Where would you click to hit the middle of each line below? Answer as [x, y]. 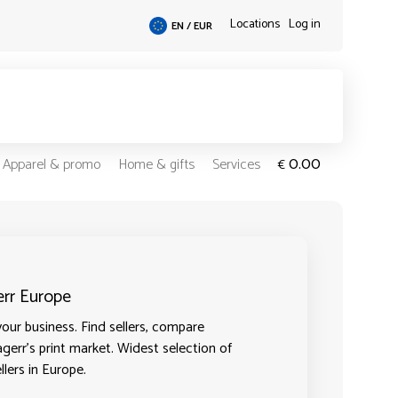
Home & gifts [156, 165]
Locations [255, 24]
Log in [304, 24]
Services [236, 165]
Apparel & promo [51, 165]
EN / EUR [191, 26]
